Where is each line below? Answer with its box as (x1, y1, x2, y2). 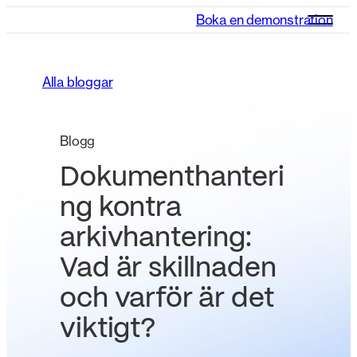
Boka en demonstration (195, 12, 333, 28)
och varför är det (60, 286, 274, 313)
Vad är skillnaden (60, 256, 277, 283)
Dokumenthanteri (60, 165, 284, 192)
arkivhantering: (60, 226, 252, 253)
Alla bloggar (41, 74, 113, 91)
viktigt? (60, 316, 156, 343)
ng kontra (60, 195, 182, 222)
